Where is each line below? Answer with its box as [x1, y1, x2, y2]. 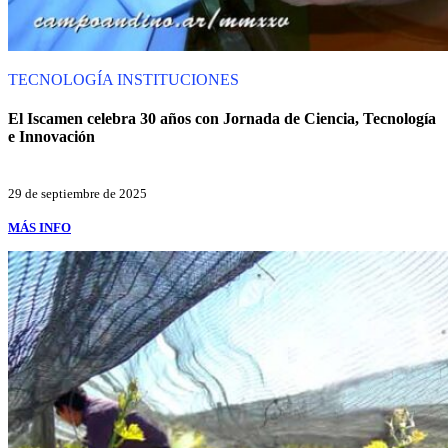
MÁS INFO [8, 219, 71, 235]
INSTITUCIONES [117, 71, 239, 89]
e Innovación [8, 128, 95, 146]
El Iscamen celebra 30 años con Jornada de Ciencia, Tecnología [8, 110, 436, 128]
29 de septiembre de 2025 [8, 185, 147, 201]
